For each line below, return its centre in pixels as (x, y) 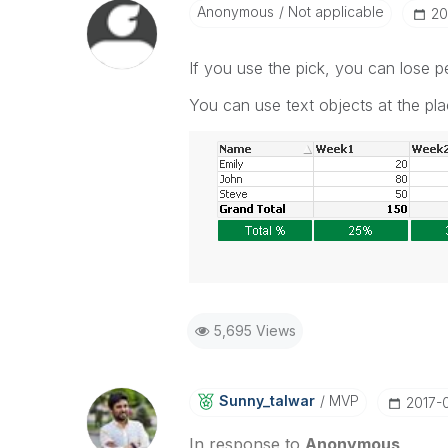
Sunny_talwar (266, 400)
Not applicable (333, 11)
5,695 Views (254, 330)
